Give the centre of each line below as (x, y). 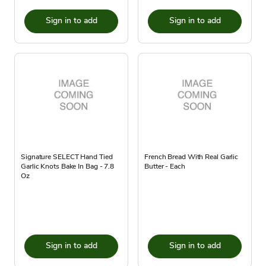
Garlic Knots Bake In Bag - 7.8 (67, 166)
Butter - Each (165, 166)
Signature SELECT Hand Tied (67, 157)
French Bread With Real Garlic (191, 157)
